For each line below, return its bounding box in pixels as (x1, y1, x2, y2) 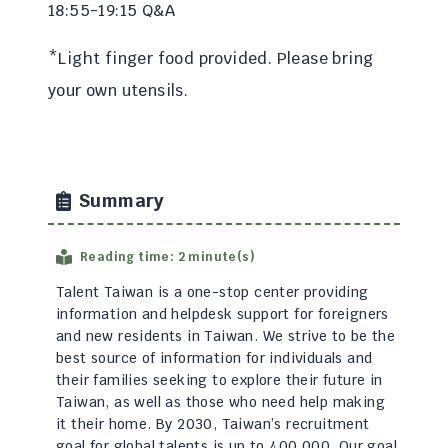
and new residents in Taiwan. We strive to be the (56, 327, 396, 345)
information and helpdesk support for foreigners (56, 305, 389, 323)
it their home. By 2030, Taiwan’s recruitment (56, 415, 370, 433)
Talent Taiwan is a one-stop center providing (56, 283, 369, 301)
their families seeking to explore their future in (56, 371, 383, 389)
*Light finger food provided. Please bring (48, 48, 374, 69)
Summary (79, 189, 165, 212)
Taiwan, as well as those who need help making (56, 393, 385, 411)
